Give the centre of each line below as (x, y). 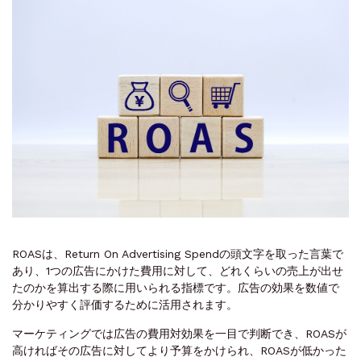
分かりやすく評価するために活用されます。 (125, 304)
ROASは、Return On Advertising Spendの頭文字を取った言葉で (178, 253)
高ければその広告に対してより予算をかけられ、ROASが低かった (179, 350)
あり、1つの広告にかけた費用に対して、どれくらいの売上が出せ (178, 270)
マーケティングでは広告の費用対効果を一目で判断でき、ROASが (179, 333)
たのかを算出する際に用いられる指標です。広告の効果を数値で (176, 287)
